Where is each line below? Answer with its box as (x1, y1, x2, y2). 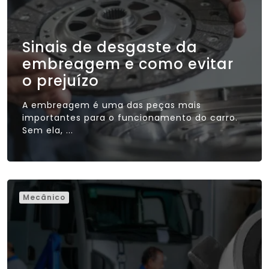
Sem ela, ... (22, 124, 73, 136)
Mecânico (23, 192, 65, 202)
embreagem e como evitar (22, 53, 234, 74)
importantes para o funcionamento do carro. (22, 111, 238, 124)
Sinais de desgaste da (22, 37, 198, 57)
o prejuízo (22, 70, 99, 91)
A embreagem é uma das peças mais (22, 98, 201, 111)
